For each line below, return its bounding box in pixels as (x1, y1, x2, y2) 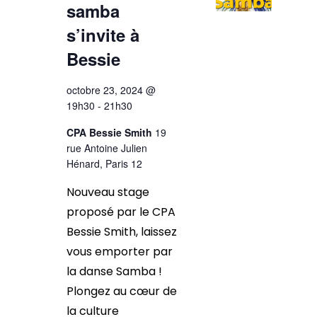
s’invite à (66, 23, 139, 47)
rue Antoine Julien (66, 141, 147, 155)
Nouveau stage (66, 184, 149, 200)
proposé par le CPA (66, 204, 175, 220)
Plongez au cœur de (66, 283, 177, 299)
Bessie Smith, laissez (66, 224, 177, 240)
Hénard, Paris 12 (66, 156, 142, 171)
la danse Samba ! (66, 263, 162, 279)
